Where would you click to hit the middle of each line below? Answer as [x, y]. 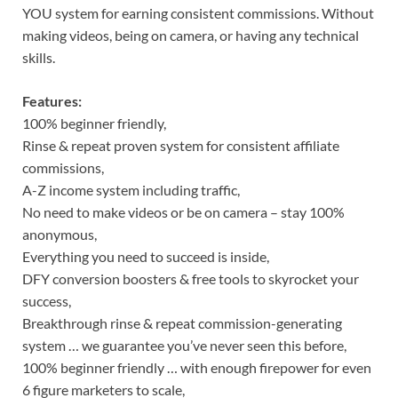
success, [47, 300]
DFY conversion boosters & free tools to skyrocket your [191, 278]
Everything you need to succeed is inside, [146, 256]
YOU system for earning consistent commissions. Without [198, 12]
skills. [39, 57]
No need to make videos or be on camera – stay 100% [183, 211]
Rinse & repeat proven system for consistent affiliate [181, 145]
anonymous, [60, 234]
